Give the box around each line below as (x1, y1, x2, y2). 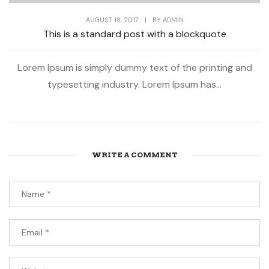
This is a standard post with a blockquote (43, 27, 226, 40)
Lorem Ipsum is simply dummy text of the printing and (17, 61, 252, 74)
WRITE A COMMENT (91, 150, 178, 159)
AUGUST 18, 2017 (85, 15, 139, 24)
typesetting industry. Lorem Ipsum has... (47, 77, 222, 91)
